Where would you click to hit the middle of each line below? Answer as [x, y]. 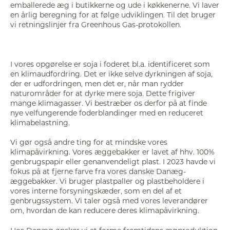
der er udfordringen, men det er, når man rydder [97, 83]
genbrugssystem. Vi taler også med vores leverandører [109, 201]
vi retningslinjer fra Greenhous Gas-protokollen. [96, 24]
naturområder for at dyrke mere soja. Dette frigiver [103, 93]
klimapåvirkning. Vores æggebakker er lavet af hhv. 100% [112, 152]
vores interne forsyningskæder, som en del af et [96, 191]
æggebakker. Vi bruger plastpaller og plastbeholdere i [107, 181]
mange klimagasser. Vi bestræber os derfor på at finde [109, 103]
